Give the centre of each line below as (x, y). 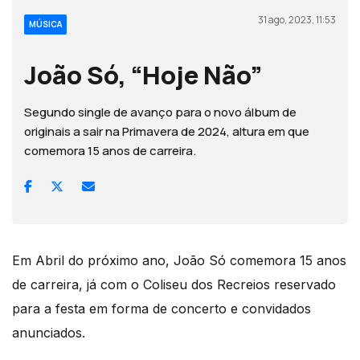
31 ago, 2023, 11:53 (297, 19)
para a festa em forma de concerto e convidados (162, 308)
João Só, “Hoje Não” (143, 74)
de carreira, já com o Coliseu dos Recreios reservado (174, 284)
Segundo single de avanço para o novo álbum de (160, 112)
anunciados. (49, 332)
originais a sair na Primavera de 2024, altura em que (167, 131)
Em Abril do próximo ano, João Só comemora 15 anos (179, 260)
